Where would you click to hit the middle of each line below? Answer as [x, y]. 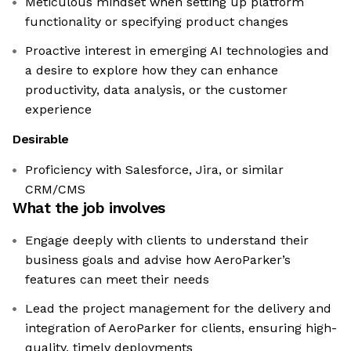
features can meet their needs [117, 280]
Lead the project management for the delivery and [178, 309]
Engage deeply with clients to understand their [167, 241]
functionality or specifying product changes [157, 22]
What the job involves [89, 208]
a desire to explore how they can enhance [152, 71]
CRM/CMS [55, 190]
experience [58, 110]
